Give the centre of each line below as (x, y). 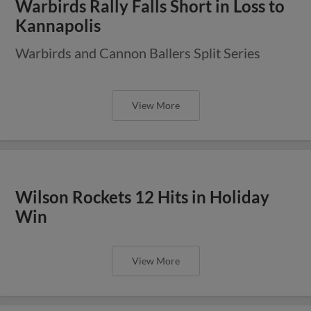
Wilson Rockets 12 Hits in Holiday (143, 197)
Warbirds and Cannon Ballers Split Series (138, 52)
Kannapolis (58, 25)
